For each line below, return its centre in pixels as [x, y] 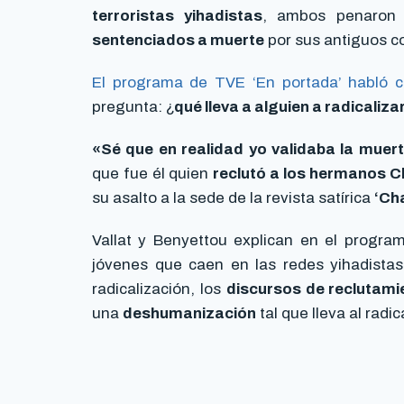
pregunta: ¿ [133, 107]
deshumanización [189, 314]
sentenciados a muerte [178, 41]
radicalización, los [159, 289]
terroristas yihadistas [177, 16]
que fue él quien [153, 174]
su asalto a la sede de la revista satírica [233, 198]
